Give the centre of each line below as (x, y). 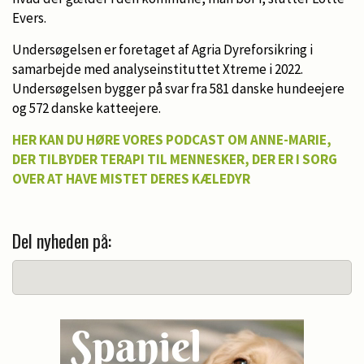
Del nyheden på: (62, 240)
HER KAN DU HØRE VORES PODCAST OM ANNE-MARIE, (172, 139)
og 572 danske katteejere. (87, 108)
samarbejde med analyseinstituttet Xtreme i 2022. (158, 69)
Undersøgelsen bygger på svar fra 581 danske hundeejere (178, 88)
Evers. (29, 17)
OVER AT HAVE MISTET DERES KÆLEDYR (131, 178)
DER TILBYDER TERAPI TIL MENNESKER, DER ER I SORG (175, 159)
